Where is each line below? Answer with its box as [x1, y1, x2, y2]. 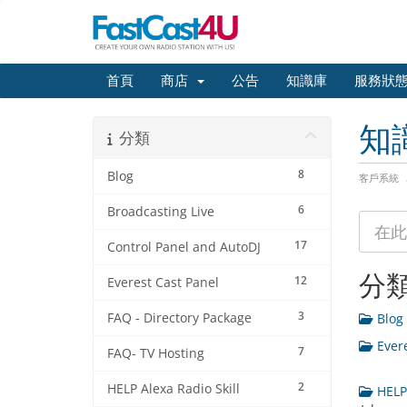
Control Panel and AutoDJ [107, 239, 261, 255]
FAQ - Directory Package [107, 310, 252, 326]
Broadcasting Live [107, 203, 214, 220]
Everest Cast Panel [107, 274, 219, 291]
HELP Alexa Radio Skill [107, 381, 240, 397]
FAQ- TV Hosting [107, 345, 204, 362]
